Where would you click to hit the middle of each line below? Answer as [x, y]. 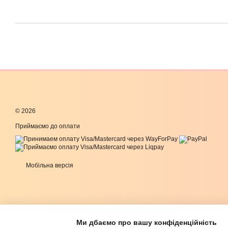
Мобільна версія [49, 165]
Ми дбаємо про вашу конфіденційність [147, 222]
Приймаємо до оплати [48, 126]
